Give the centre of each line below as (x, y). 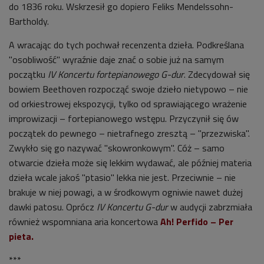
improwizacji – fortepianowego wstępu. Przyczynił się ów (124, 118)
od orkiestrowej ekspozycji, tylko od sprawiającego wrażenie (128, 103)
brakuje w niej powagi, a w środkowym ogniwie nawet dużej (126, 192)
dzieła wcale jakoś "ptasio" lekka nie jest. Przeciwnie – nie (122, 177)
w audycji (188, 207)
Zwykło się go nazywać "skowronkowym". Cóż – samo (117, 148)
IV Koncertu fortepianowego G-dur (116, 74)
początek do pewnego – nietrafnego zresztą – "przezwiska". (129, 133)
